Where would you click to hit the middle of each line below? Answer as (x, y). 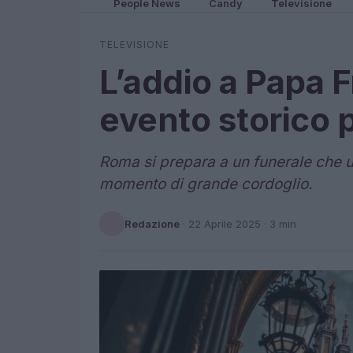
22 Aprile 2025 (225, 223)
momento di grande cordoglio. (206, 184)
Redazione (152, 223)
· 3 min (279, 223)
